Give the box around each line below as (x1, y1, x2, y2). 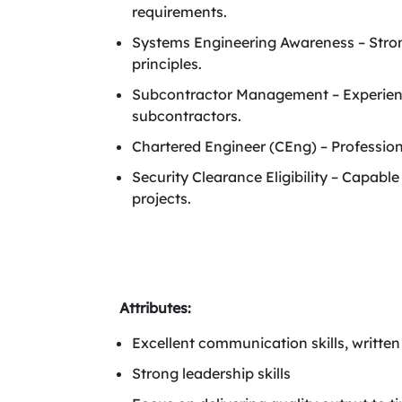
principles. (131, 55, 202, 73)
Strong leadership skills (131, 364, 294, 382)
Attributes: (118, 299, 191, 317)
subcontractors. (131, 107, 241, 125)
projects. (131, 189, 191, 207)
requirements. (131, 3, 227, 21)
